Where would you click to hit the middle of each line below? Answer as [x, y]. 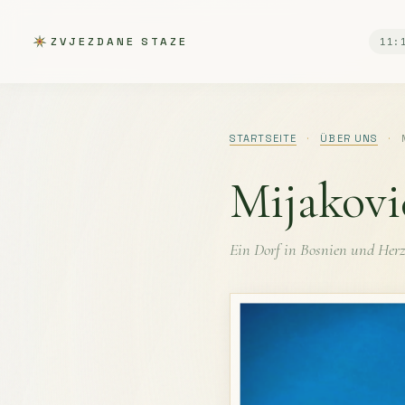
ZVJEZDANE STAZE [119, 42]
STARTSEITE [263, 138]
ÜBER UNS [349, 138]
